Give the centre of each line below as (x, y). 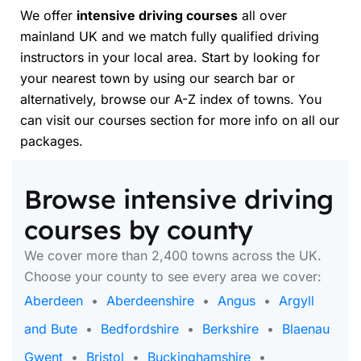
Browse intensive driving (179, 199)
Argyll (297, 301)
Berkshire (230, 329)
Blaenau (306, 329)
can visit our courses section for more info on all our (180, 120)
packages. (52, 141)
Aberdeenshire (150, 301)
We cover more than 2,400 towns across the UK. (173, 255)
